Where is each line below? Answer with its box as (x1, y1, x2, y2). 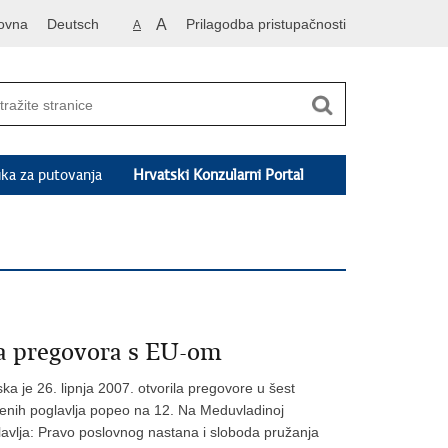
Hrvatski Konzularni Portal (133, 165, 305, 184)
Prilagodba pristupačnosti (186, 16, 346, 32)
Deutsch (47, 16, 99, 32)
